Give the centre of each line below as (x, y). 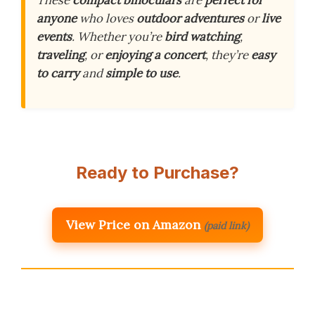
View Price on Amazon (133, 225)
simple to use (142, 73)
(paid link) (226, 226)
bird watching (202, 37)
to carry (58, 73)
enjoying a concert (155, 55)
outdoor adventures (190, 19)
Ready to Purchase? (157, 173)
